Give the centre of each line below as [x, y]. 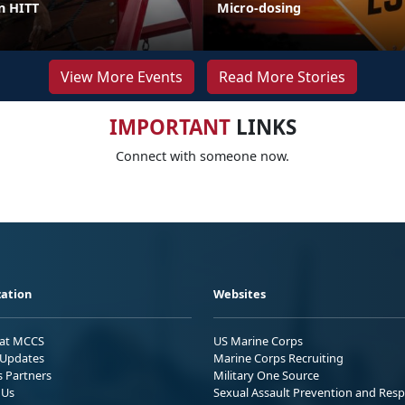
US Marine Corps [258, 340]
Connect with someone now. [202, 155]
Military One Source [266, 375]
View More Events [121, 76]
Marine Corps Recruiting [278, 358]
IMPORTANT [170, 127]
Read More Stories [282, 76]
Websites [240, 293]
